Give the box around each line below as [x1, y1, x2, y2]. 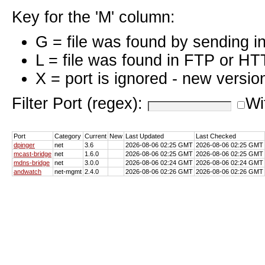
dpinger [14, 141, 35, 148]
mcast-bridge [14, 150, 51, 157]
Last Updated [125, 132, 164, 140]
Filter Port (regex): [12, 94, 147, 112]
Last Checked [196, 132, 236, 140]
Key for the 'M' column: [12, 8, 175, 26]
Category [54, 132, 81, 140]
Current [85, 132, 106, 140]
